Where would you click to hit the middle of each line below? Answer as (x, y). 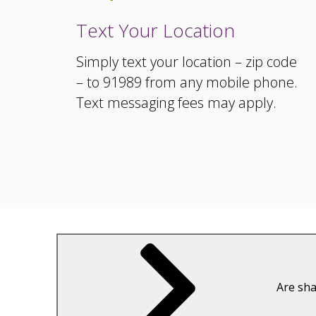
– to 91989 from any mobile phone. (187, 82)
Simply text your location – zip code (187, 62)
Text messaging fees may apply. (176, 103)
